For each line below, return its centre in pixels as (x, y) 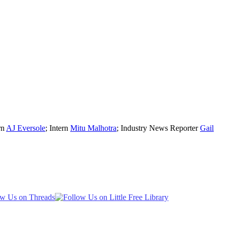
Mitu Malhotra (93, 128)
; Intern (58, 128)
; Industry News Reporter (158, 128)
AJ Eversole (26, 128)
